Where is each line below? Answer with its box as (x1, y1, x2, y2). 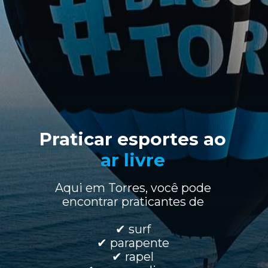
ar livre (100, 149, 165, 170)
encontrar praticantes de (62, 194, 204, 209)
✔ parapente (96, 235, 169, 250)
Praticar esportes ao (39, 128, 226, 150)
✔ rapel (112, 249, 154, 264)
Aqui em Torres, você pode (54, 180, 211, 195)
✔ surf (115, 221, 151, 236)
